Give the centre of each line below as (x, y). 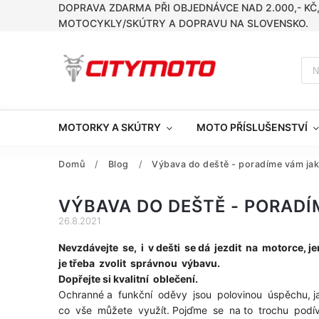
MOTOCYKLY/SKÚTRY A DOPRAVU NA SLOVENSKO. (183, 23)
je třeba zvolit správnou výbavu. (139, 263)
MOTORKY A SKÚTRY (110, 127)
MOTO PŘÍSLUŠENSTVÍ (252, 127)
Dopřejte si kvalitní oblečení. (129, 279)
